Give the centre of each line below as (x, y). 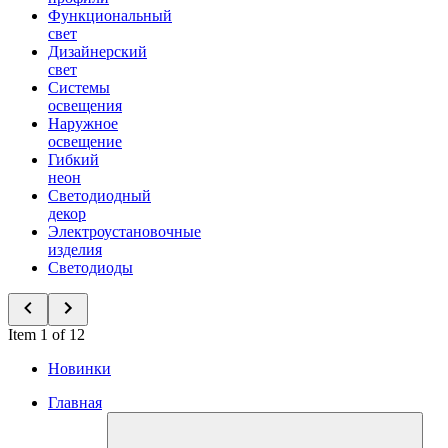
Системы (79, 87)
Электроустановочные (124, 231)
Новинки (79, 368)
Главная (75, 402)
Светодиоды (90, 267)
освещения (85, 105)
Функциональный (110, 15)
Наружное (83, 123)
